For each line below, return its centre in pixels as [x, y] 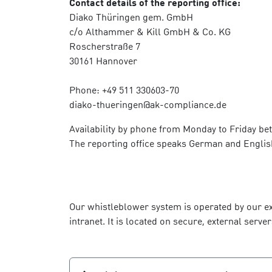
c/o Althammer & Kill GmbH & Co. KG [150, 31]
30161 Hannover [103, 60]
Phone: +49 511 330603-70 [124, 90]
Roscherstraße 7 [105, 46]
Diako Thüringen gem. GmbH [131, 17]
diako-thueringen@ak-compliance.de [148, 104]
